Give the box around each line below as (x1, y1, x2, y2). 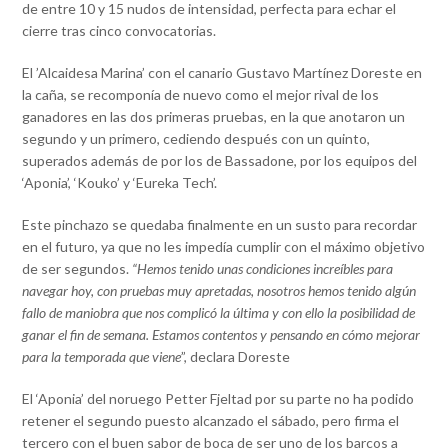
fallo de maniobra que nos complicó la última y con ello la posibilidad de (22, 303, 416, 321)
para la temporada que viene (22, 347, 182, 365)
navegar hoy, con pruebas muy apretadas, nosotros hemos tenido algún (22, 281, 417, 299)
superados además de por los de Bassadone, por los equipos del (22, 151, 418, 169)
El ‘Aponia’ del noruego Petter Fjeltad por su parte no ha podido (22, 389, 415, 407)
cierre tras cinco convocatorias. (22, 21, 217, 39)
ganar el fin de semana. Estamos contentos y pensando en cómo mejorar (22, 325, 421, 343)
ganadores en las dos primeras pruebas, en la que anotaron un (22, 107, 406, 125)
